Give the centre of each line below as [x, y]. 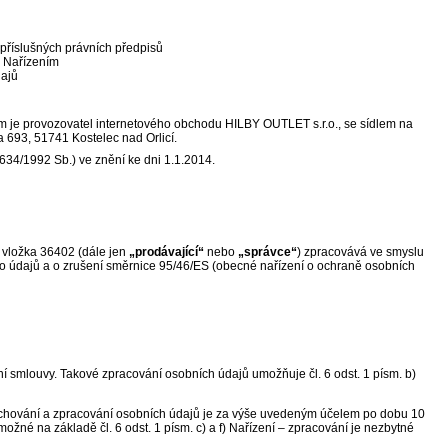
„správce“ [267, 252]
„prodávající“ [166, 252]
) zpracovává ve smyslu [360, 252]
